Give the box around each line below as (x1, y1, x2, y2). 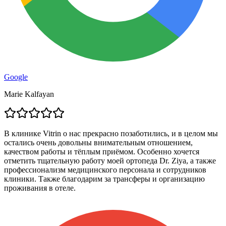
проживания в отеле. (4, 183, 76, 192)
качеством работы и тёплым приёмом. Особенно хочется (4, 147, 199, 156)
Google (4, 72, 28, 81)
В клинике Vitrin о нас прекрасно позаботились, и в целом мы (4, 129, 218, 138)
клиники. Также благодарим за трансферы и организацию (4, 174, 205, 183)
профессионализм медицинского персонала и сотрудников (4, 165, 206, 174)
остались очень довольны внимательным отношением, (4, 138, 193, 147)
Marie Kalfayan (4, 89, 54, 98)
